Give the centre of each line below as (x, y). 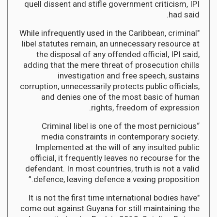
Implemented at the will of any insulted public (117, 147)
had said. (184, 15)
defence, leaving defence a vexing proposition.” (116, 179)
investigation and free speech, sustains (129, 76)
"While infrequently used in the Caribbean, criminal (108, 33)
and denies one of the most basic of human (120, 97)
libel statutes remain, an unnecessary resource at (111, 44)
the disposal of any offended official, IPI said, (118, 54)
